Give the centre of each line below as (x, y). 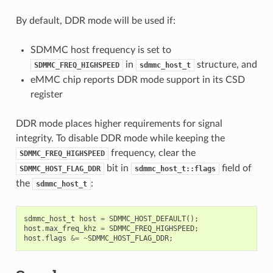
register (46, 94)
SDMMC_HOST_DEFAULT (147, 218)
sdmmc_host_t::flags (175, 168)
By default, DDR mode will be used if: (95, 20)
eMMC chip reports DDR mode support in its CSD (137, 80)
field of (235, 168)
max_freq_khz (70, 228)
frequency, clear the (152, 153)
